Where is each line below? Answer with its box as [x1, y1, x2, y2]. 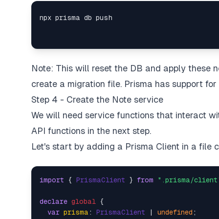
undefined [157, 208, 193, 216]
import [40, 176, 64, 184]
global [71, 197, 96, 205]
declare [40, 197, 67, 205]
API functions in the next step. [31, 126, 151, 136]
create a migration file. [31, 79, 124, 89]
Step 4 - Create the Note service [31, 94, 163, 105]
